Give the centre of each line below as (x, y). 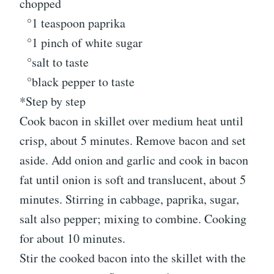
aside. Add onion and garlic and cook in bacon (134, 160)
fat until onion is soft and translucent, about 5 (133, 179)
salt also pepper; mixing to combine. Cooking (133, 218)
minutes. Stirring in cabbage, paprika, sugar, (129, 199)
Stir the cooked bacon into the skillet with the (133, 257)
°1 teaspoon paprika (72, 23)
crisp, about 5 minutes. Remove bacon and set (133, 140)
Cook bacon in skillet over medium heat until (131, 120)
